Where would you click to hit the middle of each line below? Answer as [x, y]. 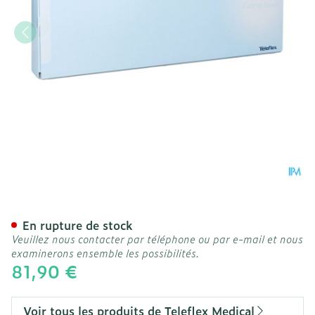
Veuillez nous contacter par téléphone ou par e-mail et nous [157, 239]
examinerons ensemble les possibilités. [105, 253]
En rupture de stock [78, 225]
